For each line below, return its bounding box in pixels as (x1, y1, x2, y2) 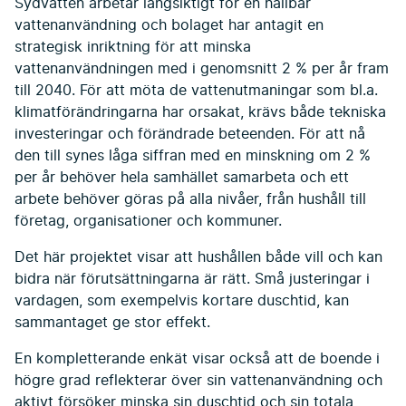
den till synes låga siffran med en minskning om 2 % (14, 149, 371, 163)
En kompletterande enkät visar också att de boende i (14, 352, 380, 366)
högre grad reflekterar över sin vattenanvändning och (14, 373, 382, 388)
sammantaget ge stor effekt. (14, 315, 210, 330)
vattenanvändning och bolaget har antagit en (14, 18, 324, 33)
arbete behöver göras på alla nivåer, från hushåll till (14, 192, 366, 207)
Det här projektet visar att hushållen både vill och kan (14, 250, 382, 265)
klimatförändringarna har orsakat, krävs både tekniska (14, 105, 386, 120)
